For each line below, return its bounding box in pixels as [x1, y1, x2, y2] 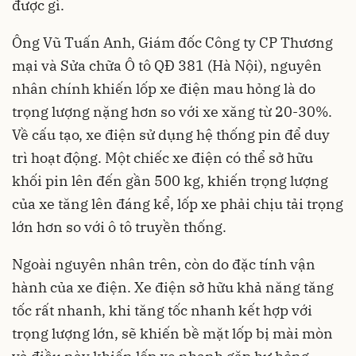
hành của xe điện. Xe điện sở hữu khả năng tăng [12, 278, 334, 297]
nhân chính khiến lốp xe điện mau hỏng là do [12, 79, 315, 99]
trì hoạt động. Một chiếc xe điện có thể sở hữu [12, 149, 313, 168]
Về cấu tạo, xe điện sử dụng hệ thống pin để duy [12, 126, 330, 145]
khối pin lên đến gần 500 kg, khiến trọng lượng [12, 172, 328, 191]
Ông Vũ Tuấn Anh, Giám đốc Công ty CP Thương [12, 33, 333, 52]
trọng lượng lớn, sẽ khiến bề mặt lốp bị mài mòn [12, 324, 333, 343]
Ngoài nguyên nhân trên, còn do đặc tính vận [12, 255, 315, 274]
